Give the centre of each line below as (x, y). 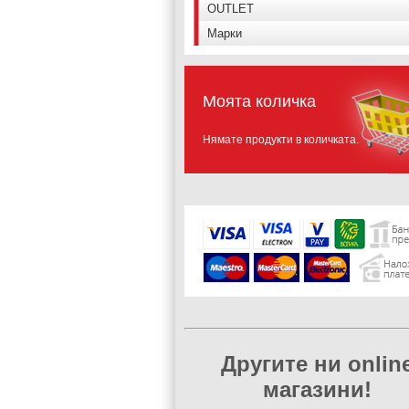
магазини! (317, 389)
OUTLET (231, 9)
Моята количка (259, 101)
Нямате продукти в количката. (281, 140)
